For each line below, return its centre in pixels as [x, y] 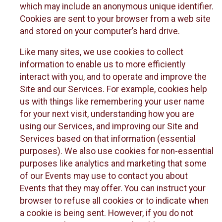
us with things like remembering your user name [112, 102]
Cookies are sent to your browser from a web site [115, 19]
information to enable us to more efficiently [103, 65]
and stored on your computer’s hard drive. [100, 31]
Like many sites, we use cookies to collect [102, 52]
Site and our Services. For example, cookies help [113, 89]
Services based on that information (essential [108, 139]
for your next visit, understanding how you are [107, 114]
